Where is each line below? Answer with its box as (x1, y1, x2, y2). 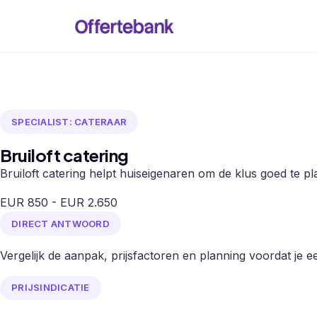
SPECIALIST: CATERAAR (11, 115, 127, 127)
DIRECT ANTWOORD (11, 217, 110, 229)
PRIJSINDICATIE (11, 282, 90, 294)
